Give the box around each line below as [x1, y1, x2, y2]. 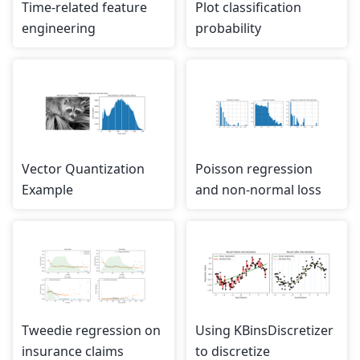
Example [22, 180, 73, 198]
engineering [22, 18, 96, 37]
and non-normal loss [194, 180, 321, 198]
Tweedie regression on [22, 321, 161, 339]
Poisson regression [194, 159, 313, 178]
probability [194, 18, 261, 37]
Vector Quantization [22, 159, 145, 178]
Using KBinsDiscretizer [194, 321, 333, 339]
